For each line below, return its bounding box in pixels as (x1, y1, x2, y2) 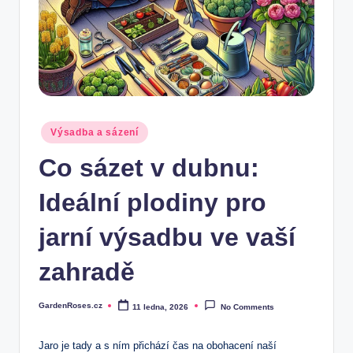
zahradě (39, 257, 135, 286)
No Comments (220, 302, 274, 311)
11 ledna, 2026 (132, 302, 189, 311)
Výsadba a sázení (50, 127, 139, 138)
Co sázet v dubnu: (39, 153, 259, 182)
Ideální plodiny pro (39, 188, 266, 217)
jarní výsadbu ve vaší (39, 222, 295, 251)
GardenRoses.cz (39, 300, 102, 310)
